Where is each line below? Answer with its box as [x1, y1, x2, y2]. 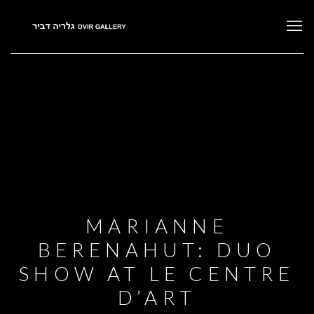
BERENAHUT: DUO [37, 237, 277, 261]
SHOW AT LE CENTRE [19, 261, 295, 285]
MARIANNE [86, 213, 228, 238]
